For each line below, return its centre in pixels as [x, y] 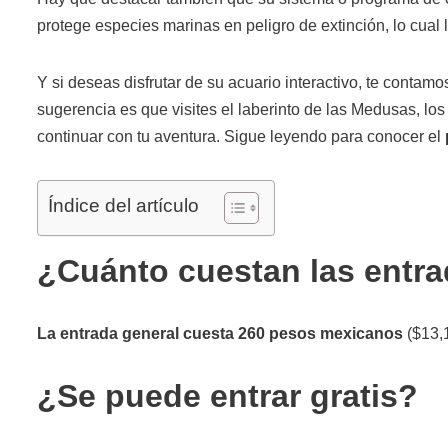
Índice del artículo [123, 205]
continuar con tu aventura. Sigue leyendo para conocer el [241, 136]
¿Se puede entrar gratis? [227, 395]
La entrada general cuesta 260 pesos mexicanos [220, 333]
